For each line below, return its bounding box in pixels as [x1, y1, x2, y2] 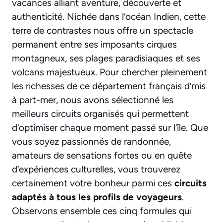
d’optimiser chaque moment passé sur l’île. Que [12, 122, 208, 134]
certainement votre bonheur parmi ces [12, 177, 174, 189]
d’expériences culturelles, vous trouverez [12, 164, 180, 175]
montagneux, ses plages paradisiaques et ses [12, 53, 200, 64]
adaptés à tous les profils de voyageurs [12, 191, 182, 203]
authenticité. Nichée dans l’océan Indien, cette [12, 11, 206, 23]
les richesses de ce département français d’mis [12, 80, 206, 92]
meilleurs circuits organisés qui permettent [12, 108, 189, 120]
